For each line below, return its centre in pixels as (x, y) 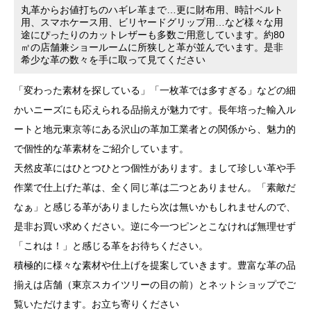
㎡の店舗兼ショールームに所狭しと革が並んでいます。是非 (152, 47)
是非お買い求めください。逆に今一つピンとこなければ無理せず (154, 226)
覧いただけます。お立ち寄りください (96, 304)
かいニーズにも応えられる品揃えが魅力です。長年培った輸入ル (154, 110)
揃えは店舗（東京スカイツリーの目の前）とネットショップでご (154, 285)
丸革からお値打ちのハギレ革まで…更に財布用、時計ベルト (152, 10)
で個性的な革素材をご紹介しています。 (101, 149)
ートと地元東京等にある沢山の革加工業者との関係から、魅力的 (154, 129)
